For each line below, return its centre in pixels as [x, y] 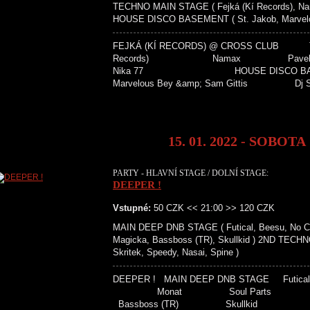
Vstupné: [132, 208]
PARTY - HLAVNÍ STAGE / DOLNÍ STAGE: [191, 173]
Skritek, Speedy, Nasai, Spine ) [176, 252]
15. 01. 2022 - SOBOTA [237, 141]
